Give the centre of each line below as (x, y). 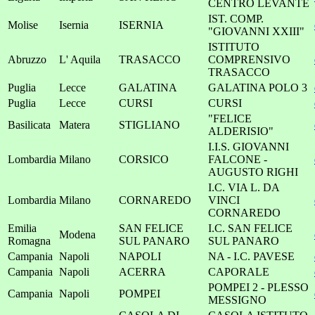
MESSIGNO (237, 300)
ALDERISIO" (241, 131)
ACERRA (142, 272)
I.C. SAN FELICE (250, 228)
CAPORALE (239, 272)
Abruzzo (27, 59)
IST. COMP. (236, 19)
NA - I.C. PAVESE (251, 256)
